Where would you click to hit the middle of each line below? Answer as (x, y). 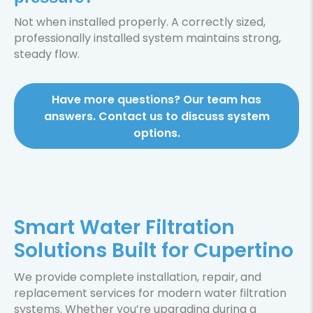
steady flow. (47, 54)
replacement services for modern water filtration (150, 293)
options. (156, 133)
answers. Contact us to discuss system (156, 117)
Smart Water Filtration (124, 228)
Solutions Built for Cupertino (154, 251)
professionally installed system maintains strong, (147, 38)
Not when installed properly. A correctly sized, (140, 22)
